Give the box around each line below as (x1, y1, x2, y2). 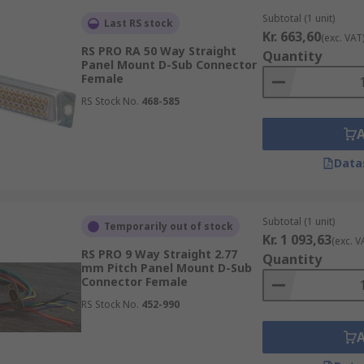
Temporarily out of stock (103, 219, 233, 233)
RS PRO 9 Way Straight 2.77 (80, 246, 237, 262)
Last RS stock (103, 16, 173, 30)
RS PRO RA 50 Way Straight (80, 43, 236, 58)
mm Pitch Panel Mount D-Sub (80, 260, 252, 275)
